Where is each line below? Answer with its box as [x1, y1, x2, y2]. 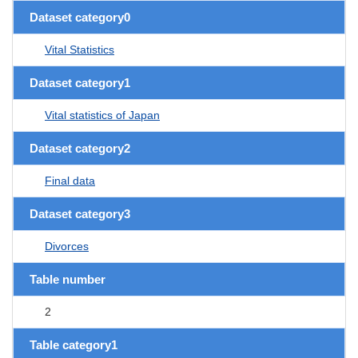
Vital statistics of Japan [45, 108, 160, 121]
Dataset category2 [30, 141, 130, 155]
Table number [30, 272, 105, 286]
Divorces [45, 239, 89, 253]
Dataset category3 [30, 206, 130, 221]
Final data [45, 173, 95, 187]
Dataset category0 [30, 10, 130, 24]
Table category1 [30, 337, 117, 352]
